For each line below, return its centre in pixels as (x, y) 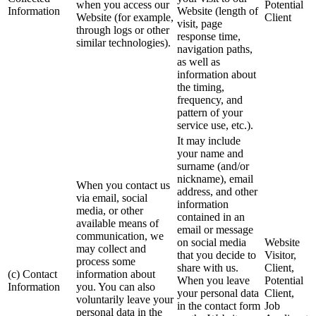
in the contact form (219, 306)
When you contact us (123, 186)
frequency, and (210, 100)
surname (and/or (213, 166)
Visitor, (280, 255)
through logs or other (123, 30)
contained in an (211, 217)
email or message (215, 230)
